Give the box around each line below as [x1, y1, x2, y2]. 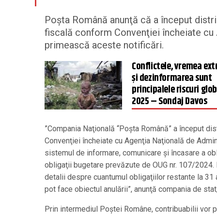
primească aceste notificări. [45, 39, 164, 51]
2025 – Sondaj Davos [132, 94, 207, 109]
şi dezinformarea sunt [132, 71, 212, 86]
